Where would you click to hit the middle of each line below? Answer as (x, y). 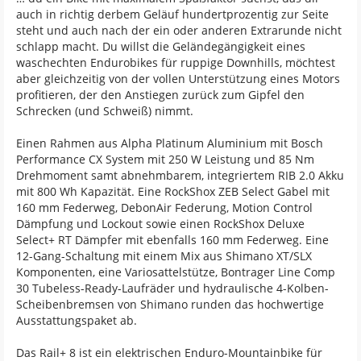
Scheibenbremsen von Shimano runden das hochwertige (170, 304)
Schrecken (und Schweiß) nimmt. (105, 111)
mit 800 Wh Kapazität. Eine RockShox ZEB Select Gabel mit (173, 191)
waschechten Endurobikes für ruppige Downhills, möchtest (176, 62)
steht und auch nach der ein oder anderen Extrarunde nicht (179, 30)
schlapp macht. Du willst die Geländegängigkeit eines (161, 46)
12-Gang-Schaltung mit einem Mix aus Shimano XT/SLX (164, 256)
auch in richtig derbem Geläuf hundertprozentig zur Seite (172, 14)
